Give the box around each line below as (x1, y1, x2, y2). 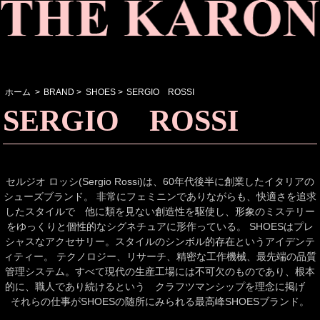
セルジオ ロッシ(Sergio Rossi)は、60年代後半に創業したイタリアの (6, 176, 314, 188)
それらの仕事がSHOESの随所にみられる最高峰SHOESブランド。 (11, 296, 309, 308)
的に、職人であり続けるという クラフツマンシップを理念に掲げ (5, 281, 315, 293)
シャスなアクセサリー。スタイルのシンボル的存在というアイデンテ (5, 236, 315, 248)
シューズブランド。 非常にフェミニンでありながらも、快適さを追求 (4, 191, 316, 203)
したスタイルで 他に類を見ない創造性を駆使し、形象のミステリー (5, 206, 315, 218)
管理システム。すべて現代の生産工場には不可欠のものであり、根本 (5, 266, 315, 278)
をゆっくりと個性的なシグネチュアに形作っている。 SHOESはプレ (6, 221, 314, 233)
